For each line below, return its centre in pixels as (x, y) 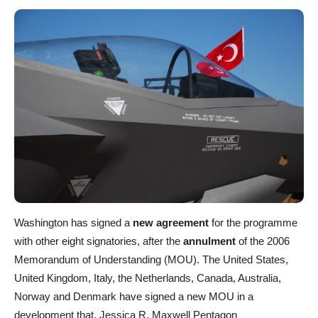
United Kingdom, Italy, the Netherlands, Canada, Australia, (148, 278)
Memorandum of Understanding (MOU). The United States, (151, 259)
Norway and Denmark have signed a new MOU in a (134, 296)
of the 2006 (264, 241)
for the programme (253, 222)
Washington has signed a (73, 222)
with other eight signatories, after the (99, 241)
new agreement (171, 222)
